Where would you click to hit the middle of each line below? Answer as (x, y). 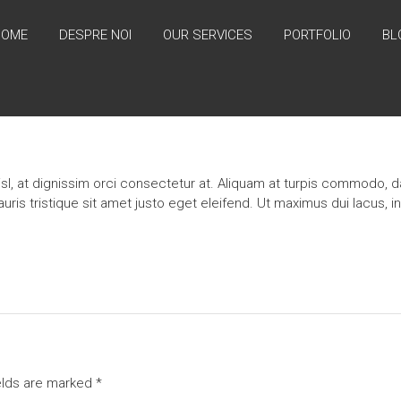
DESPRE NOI (95, 35)
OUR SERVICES (208, 35)
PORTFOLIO (317, 35)
